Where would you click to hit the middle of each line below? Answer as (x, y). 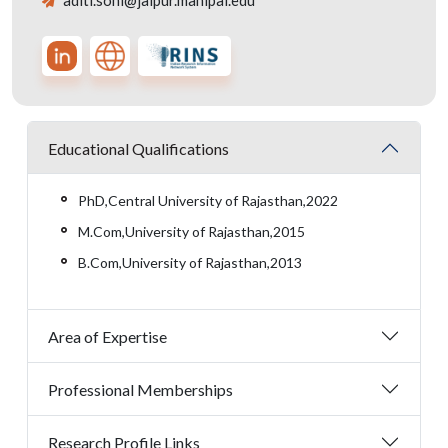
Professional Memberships (140, 389)
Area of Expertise (107, 336)
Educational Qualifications (138, 148)
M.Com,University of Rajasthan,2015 (191, 231)
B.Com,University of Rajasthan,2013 (190, 262)
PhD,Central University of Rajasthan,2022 (208, 200)
